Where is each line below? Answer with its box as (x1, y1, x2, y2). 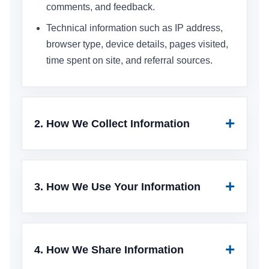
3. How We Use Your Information (34, 180, 201, 193)
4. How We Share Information (34, 243, 184, 256)
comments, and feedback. (46, 2, 155, 12)
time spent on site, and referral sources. (46, 55, 213, 65)
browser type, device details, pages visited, (46, 39, 228, 49)
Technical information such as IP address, (46, 23, 223, 33)
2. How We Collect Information (34, 117, 190, 130)
